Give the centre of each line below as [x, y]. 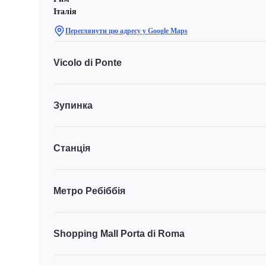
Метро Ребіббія [89, 191]
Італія [65, 12]
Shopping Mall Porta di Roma [119, 233]
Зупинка [73, 105]
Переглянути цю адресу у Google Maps [126, 31]
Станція [72, 148]
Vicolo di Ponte [88, 62]
